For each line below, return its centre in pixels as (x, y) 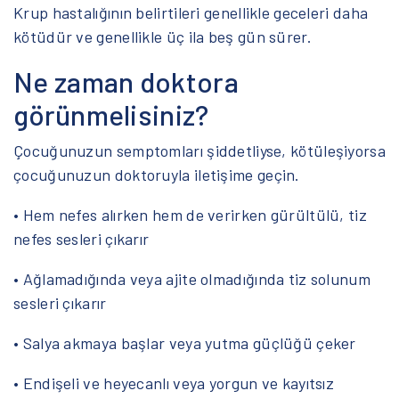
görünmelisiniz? (111, 114)
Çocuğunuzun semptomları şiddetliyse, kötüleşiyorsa (199, 150)
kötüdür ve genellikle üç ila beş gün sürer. (163, 36)
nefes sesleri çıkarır (81, 238)
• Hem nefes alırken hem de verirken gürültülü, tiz (190, 214)
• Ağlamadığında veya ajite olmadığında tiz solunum (192, 278)
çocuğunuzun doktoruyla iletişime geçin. (157, 174)
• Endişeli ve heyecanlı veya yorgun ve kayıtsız (174, 383)
